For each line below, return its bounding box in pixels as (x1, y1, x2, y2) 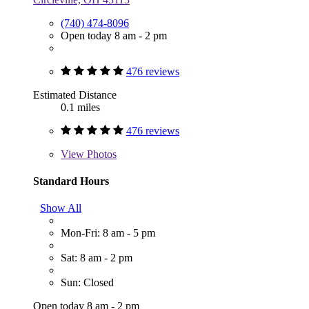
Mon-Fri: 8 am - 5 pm (61, 227, 155, 239)
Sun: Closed (61, 277, 114, 289)
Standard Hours (33, 175, 109, 187)
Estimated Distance (33, 88, 117, 101)
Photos (84, 148, 117, 160)
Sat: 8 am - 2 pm (61, 252, 132, 264)
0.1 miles (61, 101, 100, 113)
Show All (40, 202, 81, 215)
